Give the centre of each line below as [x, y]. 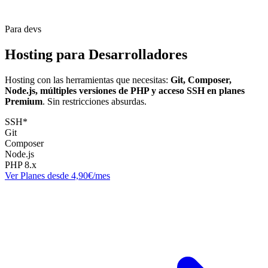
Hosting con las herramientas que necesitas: [88, 80]
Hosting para [47, 54]
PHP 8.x [21, 165]
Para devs [23, 29]
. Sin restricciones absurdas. [95, 101]
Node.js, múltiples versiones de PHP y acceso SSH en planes [125, 90]
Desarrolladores [138, 54]
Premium [24, 101]
